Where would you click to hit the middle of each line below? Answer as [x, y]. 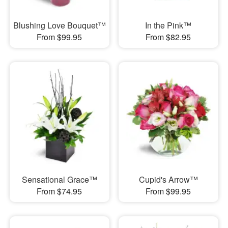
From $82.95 [168, 37]
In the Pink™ [168, 25]
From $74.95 [60, 191]
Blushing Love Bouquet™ [59, 25]
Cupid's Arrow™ [168, 180]
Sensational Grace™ [59, 180]
